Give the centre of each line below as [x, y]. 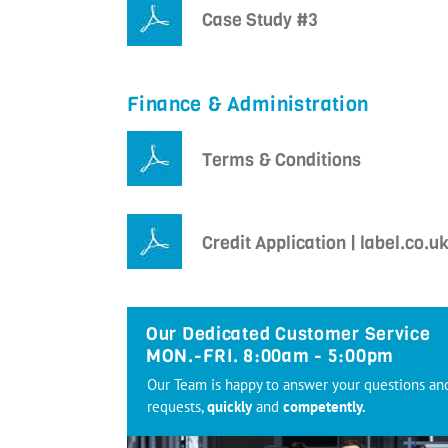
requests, [177, 407]
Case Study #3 [260, 20]
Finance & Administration [248, 105]
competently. [324, 407]
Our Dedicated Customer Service [288, 334]
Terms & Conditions [281, 160]
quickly [229, 407]
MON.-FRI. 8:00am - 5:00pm [270, 356]
